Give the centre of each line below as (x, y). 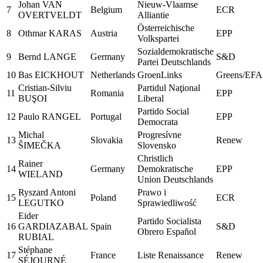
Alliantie (153, 15)
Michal (31, 134)
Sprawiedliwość (167, 203)
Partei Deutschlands (174, 62)
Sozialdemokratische (176, 51)
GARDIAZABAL (53, 226)
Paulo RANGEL (50, 116)
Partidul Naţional (169, 87)
